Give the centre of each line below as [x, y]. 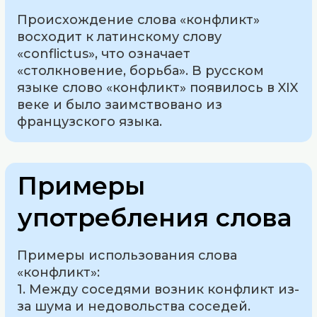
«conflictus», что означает [104, 53]
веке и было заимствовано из [120, 104]
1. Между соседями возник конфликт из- [158, 289]
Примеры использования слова [127, 255]
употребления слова [155, 217]
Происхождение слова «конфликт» [139, 19]
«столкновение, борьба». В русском [141, 70]
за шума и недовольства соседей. [134, 306]
